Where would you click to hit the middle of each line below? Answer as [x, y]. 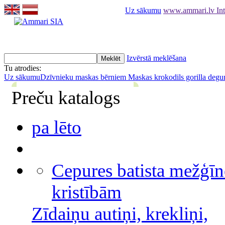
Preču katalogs [66, 98]
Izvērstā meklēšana [156, 58]
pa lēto [57, 127]
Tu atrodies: [23, 68]
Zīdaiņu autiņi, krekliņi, [120, 214]
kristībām [87, 192]
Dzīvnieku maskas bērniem [84, 77]
